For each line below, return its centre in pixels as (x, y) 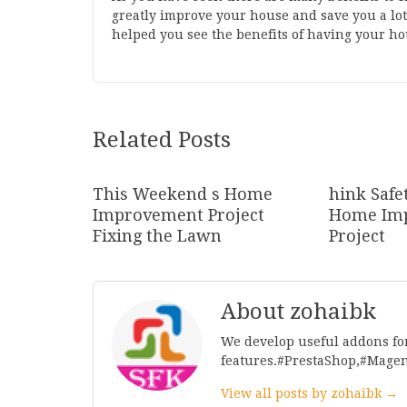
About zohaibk (298, 312)
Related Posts (162, 140)
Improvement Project (179, 215)
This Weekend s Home (183, 194)
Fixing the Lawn (157, 236)
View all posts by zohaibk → (309, 393)
